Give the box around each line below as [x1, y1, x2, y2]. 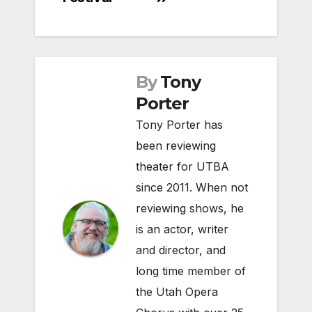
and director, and [136, 242, 226, 257]
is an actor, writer [136, 221, 228, 236]
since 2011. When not [136, 180, 248, 194]
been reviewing [136, 138, 216, 153]
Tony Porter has [136, 117, 223, 132]
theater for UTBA [136, 159, 229, 173]
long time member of [136, 263, 246, 278]
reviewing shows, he [136, 201, 244, 215]
